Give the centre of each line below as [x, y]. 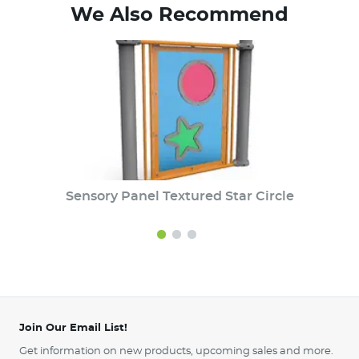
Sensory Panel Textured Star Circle [179, 196]
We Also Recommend [179, 15]
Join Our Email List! [73, 328]
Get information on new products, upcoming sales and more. [176, 351]
